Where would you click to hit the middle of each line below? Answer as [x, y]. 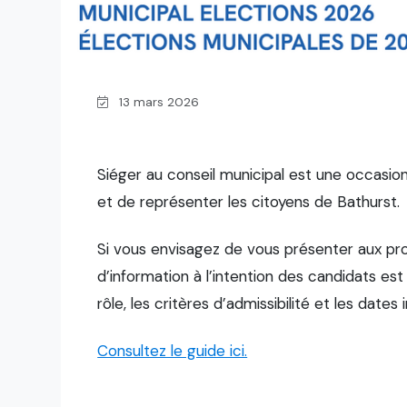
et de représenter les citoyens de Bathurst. [249, 201]
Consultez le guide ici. [173, 350]
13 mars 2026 [154, 102]
